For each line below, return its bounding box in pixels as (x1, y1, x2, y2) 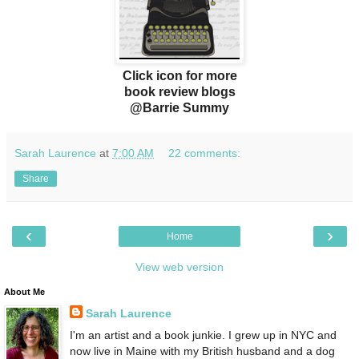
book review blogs (123, 84, 236, 99)
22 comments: (168, 146, 241, 159)
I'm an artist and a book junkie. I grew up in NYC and (69, 329, 337, 342)
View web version (135, 260, 224, 273)
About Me (4, 286, 45, 296)
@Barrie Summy (130, 100, 229, 115)
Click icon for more (122, 68, 237, 83)
